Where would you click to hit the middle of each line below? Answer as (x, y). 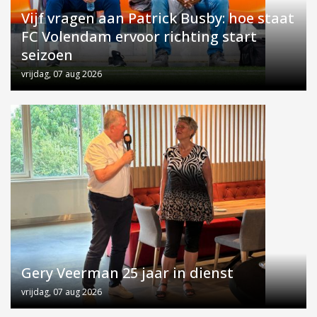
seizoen (47, 55)
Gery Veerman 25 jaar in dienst (127, 273)
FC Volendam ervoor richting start (139, 37)
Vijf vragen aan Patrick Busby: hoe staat (158, 18)
